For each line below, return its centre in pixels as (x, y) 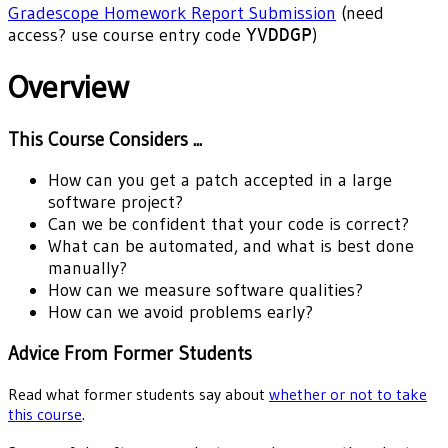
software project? (115, 202)
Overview (68, 87)
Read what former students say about (138, 393)
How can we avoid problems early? (180, 312)
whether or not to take (348, 393)
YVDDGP (279, 34)
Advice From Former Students (130, 354)
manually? (87, 268)
